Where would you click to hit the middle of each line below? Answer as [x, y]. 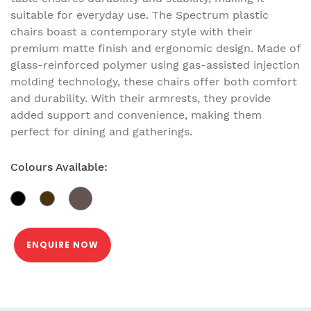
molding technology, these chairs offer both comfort [154, 81]
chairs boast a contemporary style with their [132, 31]
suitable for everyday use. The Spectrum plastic [140, 15]
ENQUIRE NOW [62, 244]
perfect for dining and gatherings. [101, 131]
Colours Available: [59, 167]
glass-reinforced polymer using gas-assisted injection [155, 65]
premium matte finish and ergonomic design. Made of [155, 48]
